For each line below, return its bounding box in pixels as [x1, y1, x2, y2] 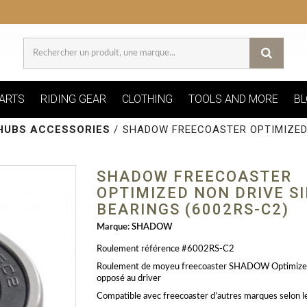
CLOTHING [121, 93, 173, 106]
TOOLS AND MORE [188, 93, 278, 106]
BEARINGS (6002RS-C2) [96, 201, 289, 219]
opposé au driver [96, 274, 161, 284]
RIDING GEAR [40, 93, 106, 106]
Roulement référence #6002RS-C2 [96, 245, 234, 254]
